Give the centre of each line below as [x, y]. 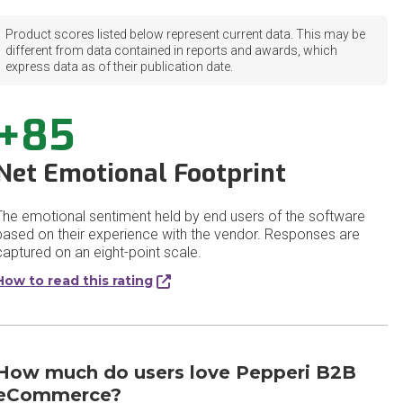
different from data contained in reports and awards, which [172, 50]
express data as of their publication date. [120, 67]
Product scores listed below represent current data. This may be [186, 34]
